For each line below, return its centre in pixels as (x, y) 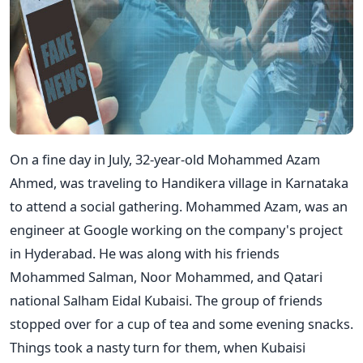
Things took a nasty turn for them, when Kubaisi (158, 347)
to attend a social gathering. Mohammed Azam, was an (179, 206)
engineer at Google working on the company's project (176, 229)
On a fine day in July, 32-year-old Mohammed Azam (165, 159)
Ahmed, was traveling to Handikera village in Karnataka (179, 182)
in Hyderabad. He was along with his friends (145, 253)
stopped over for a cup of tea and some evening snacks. (181, 323)
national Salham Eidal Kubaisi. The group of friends (166, 300)
